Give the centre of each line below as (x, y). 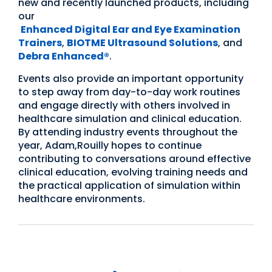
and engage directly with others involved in (124, 105)
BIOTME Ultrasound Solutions (142, 42)
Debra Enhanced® (64, 56)
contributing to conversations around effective (134, 158)
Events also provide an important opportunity (131, 78)
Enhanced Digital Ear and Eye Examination (131, 29)
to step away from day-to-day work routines (129, 92)
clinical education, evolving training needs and (133, 172)
